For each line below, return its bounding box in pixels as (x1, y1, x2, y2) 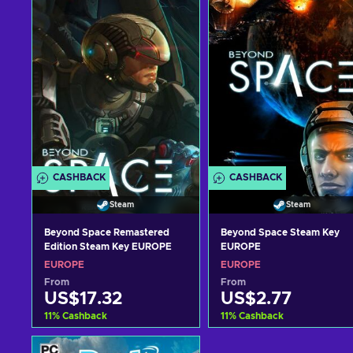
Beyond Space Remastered (44, 228, 169, 238)
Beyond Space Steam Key (220, 228, 340, 238)
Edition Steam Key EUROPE (44, 242, 172, 252)
